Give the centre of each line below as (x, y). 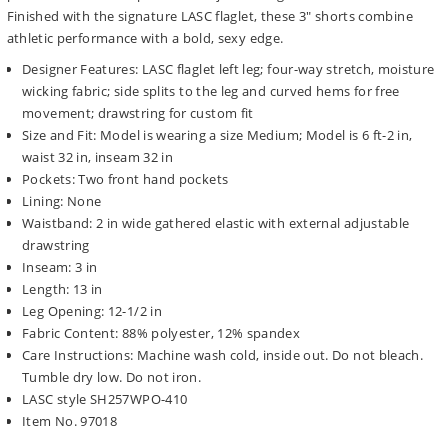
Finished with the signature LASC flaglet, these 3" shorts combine (209, 16)
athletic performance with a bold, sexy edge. (145, 38)
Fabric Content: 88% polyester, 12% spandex (161, 332)
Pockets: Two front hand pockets (125, 178)
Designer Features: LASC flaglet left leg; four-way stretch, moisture (228, 68)
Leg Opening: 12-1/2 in (92, 310)
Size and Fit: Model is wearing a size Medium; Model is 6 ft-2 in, (217, 134)
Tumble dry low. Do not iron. (112, 376)
